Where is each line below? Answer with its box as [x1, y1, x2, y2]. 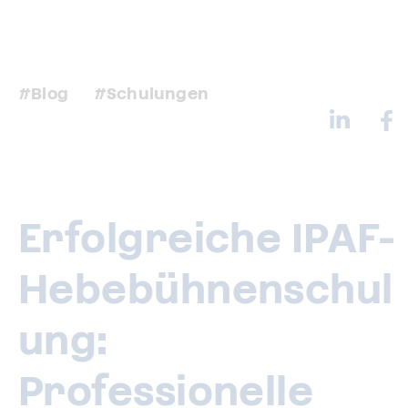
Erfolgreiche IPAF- [18, 215, 396, 261]
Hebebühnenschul [18, 266, 393, 312]
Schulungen [107, 84, 209, 103]
